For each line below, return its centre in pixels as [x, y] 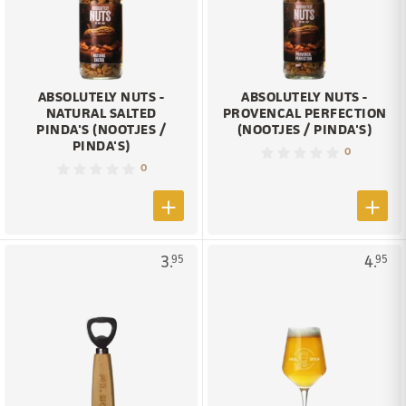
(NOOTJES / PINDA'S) [304, 130]
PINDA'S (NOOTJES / [101, 130]
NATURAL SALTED [101, 113]
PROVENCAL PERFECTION [304, 113]
